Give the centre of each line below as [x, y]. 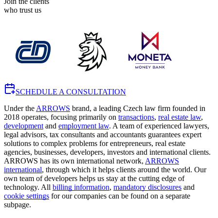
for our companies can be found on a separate [120, 196]
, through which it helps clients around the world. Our [124, 169]
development [24, 126]
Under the [20, 108]
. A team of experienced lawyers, [159, 126]
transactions [136, 117]
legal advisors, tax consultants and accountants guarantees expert [103, 134]
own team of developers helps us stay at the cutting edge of [94, 178]
